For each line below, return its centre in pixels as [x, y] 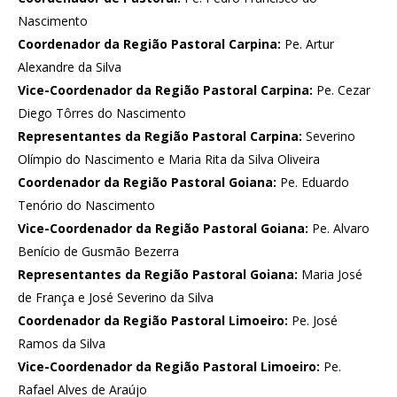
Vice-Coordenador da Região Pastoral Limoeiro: [169, 366]
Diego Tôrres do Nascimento [102, 113]
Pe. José [313, 320]
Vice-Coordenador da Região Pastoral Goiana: [163, 228]
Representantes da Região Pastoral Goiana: [158, 274]
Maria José [330, 274]
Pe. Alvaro [339, 228]
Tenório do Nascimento [86, 205]
